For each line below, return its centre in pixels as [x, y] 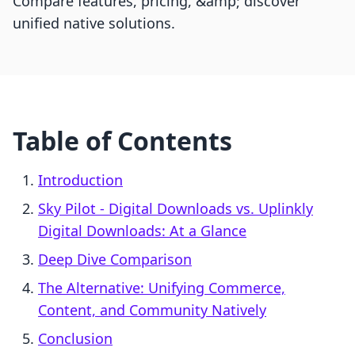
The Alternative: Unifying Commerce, [162, 288]
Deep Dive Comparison [115, 260]
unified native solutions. [94, 23]
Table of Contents [122, 141]
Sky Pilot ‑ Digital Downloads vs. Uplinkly [176, 209]
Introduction [80, 180]
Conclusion [75, 339]
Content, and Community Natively [152, 310]
